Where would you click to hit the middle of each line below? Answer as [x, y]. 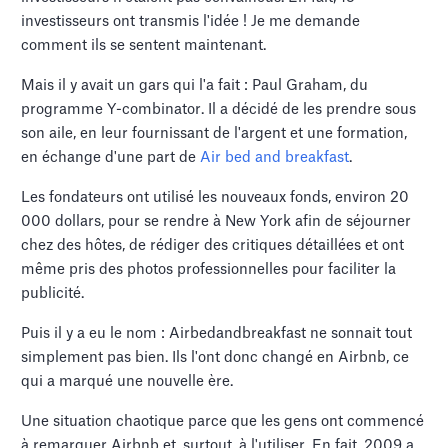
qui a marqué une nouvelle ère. [127, 382]
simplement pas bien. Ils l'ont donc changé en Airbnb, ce [215, 358]
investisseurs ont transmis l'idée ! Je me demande [191, 22]
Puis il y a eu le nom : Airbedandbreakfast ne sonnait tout [217, 334]
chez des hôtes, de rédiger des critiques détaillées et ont [213, 246]
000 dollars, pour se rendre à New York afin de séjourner [216, 222]
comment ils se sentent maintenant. [144, 46]
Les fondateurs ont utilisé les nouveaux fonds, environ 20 [215, 198]
